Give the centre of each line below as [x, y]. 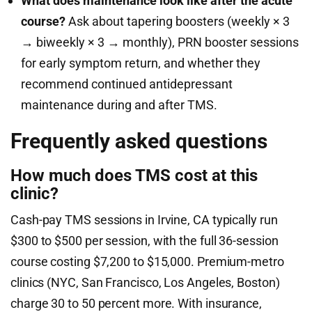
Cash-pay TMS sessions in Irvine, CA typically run [144, 220]
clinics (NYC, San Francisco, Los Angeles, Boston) [145, 282]
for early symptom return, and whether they [141, 63]
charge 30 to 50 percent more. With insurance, [136, 303]
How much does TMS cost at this [134, 175]
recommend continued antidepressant [127, 84]
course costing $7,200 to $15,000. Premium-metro [147, 262]
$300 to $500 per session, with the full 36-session [145, 241]
